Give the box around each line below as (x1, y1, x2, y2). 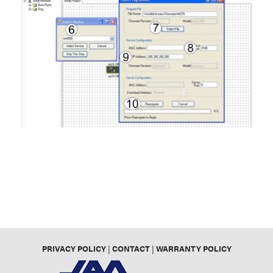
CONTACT (112, 242, 150, 254)
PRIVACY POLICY (41, 242, 106, 254)
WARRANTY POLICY (155, 242, 232, 254)
